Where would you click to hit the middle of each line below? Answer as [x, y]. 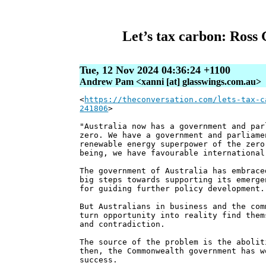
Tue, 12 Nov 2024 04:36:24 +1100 [155, 70]
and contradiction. [123, 224]
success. [99, 260]
